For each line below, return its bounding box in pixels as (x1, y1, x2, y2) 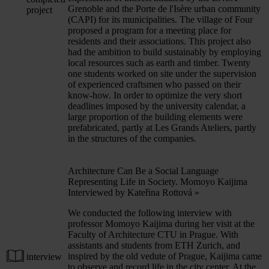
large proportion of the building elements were (68, 111, 243, 122)
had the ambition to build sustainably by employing (68, 46, 261, 57)
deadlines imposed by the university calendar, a (68, 100, 246, 111)
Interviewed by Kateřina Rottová (68, 187, 195, 198)
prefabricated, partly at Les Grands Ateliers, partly (68, 122, 256, 133)
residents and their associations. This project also (68, 35, 251, 46)
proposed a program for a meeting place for (68, 25, 231, 35)
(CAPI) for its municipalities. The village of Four (68, 14, 253, 25)
